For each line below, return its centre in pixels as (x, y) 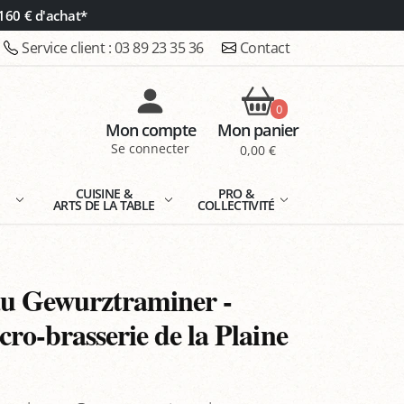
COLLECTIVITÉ (236, 205)
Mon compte (150, 130)
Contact (264, 48)
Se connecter (151, 149)
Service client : (68, 48)
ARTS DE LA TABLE (104, 205)
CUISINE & (104, 193)
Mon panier (257, 130)
